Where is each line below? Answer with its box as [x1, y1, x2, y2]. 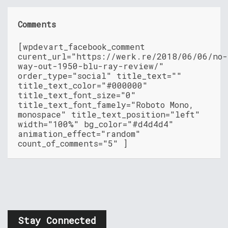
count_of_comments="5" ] [18, 137, 128, 149]
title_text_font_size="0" [18, 89, 136, 100]
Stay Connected [18, 214, 96, 226]
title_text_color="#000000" [18, 79, 148, 91]
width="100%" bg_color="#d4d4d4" [18, 118, 174, 129]
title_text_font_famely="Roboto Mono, [18, 99, 194, 110]
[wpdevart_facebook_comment [18, 41, 145, 52]
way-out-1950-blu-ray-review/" [18, 60, 164, 71]
